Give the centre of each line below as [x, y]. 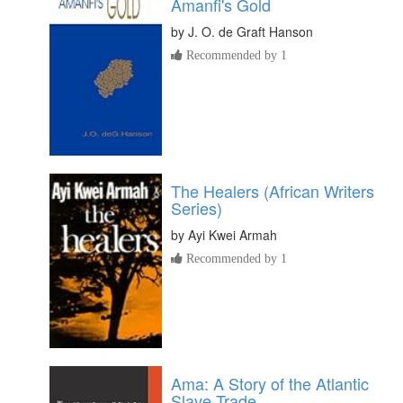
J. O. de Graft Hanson [251, 32]
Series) [197, 208]
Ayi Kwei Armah [233, 235]
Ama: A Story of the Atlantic [270, 384]
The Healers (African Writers [273, 191]
